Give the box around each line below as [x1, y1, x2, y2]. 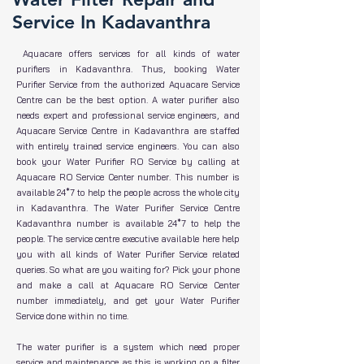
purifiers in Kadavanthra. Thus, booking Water [16, 63, 240, 75]
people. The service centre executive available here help [16, 233, 240, 245]
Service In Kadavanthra [12, 11, 210, 33]
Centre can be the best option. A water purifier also [16, 94, 240, 106]
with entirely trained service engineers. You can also [16, 141, 240, 152]
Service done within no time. [16, 310, 128, 322]
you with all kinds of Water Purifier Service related [16, 249, 240, 260]
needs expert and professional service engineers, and [16, 110, 240, 121]
